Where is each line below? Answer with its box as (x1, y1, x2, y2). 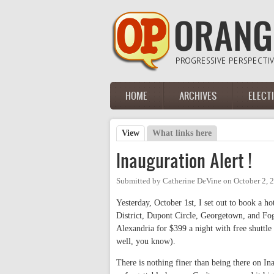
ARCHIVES (179, 89, 217, 102)
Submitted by (116, 177, 163, 185)
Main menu (110, 95, 174, 110)
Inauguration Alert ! (116, 148, 251, 173)
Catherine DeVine (163, 177, 221, 185)
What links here (152, 128, 212, 138)
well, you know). (116, 237, 178, 246)
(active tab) (139, 128, 182, 138)
